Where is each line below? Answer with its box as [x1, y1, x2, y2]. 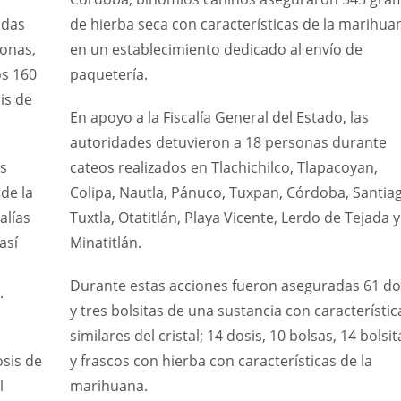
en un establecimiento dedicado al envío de [69, 39, 363, 60]
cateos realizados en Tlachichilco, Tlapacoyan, [69, 158, 378, 178]
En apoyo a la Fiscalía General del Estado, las [69, 107, 369, 128]
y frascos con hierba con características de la [69, 351, 372, 371]
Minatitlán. [69, 233, 141, 253]
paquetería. [69, 64, 148, 85]
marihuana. [69, 376, 148, 397]
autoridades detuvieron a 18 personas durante [69, 132, 387, 153]
